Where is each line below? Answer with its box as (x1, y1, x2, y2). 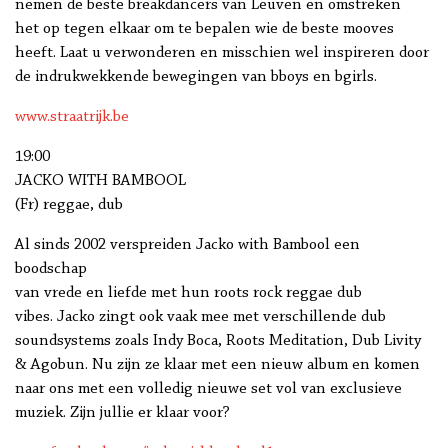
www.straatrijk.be (15, 109, 129, 126)
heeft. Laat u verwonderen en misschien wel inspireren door (15, 45, 429, 62)
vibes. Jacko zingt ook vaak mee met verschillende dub (15, 309, 386, 326)
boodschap (15, 261, 87, 278)
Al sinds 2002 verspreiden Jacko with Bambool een (15, 237, 360, 254)
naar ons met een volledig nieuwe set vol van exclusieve (15, 381, 402, 398)
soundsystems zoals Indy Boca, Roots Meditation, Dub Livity (15, 333, 421, 350)
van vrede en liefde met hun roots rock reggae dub (15, 285, 362, 302)
